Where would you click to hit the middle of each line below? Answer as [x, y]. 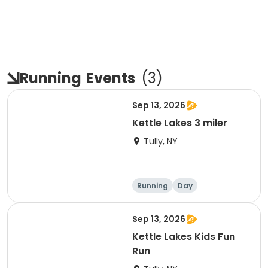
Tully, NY [161, 141]
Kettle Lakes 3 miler [180, 123]
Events [111, 78]
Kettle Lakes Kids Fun [184, 237]
